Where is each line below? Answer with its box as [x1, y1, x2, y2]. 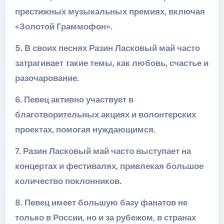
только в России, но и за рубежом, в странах [14, 212, 196, 223]
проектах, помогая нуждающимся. [14, 124, 155, 135]
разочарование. [14, 72, 79, 83]
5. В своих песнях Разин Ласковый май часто [14, 42, 200, 53]
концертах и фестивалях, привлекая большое [14, 160, 203, 171]
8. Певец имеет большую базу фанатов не [14, 197, 187, 208]
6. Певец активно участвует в [14, 94, 133, 105]
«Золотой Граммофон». [14, 21, 112, 32]
